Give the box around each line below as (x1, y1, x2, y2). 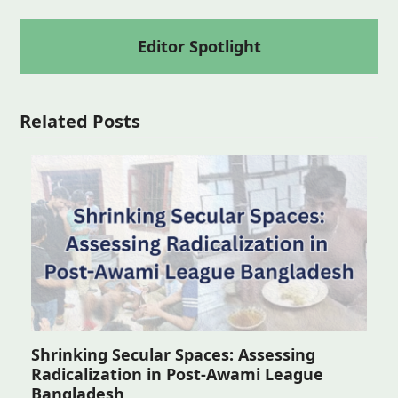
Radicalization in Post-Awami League (30, 363, 323, 386)
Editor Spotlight (137, 35, 261, 57)
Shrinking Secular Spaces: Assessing (30, 344, 315, 366)
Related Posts (20, 108, 141, 133)
